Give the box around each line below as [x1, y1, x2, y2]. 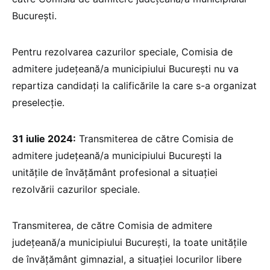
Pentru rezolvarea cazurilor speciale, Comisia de [12, 46, 233, 58]
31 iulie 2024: [12, 133, 76, 145]
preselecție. [12, 96, 64, 109]
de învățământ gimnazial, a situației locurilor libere [12, 253, 242, 266]
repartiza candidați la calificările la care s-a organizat [12, 80, 257, 92]
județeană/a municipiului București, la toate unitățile [12, 236, 247, 249]
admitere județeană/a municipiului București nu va [12, 63, 239, 75]
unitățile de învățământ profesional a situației [12, 166, 218, 179]
